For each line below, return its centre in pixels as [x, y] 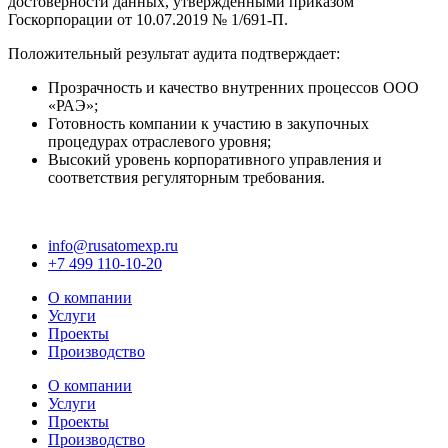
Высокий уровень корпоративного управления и [215, 160]
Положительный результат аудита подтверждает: [174, 54]
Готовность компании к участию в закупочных [208, 124]
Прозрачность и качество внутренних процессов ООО [233, 88]
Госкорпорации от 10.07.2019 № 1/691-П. [148, 20]
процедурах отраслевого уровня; [159, 142]
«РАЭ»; [73, 106]
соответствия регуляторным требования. [186, 178]
